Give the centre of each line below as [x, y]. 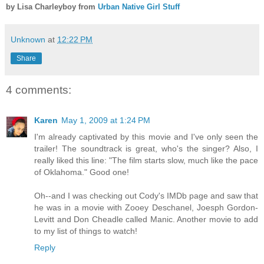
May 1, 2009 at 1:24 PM [106, 121]
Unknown [28, 39]
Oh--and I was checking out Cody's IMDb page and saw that [146, 196]
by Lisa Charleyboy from [52, 6]
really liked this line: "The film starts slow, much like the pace [146, 161]
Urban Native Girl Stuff [139, 6]
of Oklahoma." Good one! [82, 172]
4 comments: [39, 90]
